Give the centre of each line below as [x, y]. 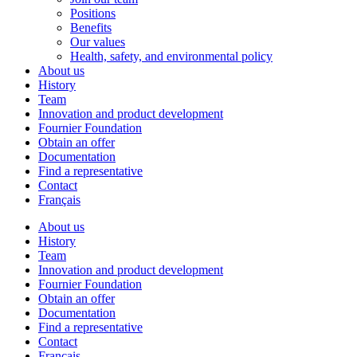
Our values [98, 42]
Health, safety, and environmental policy [171, 56]
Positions [93, 13]
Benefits [91, 27]
